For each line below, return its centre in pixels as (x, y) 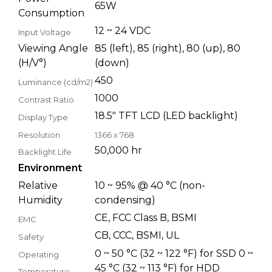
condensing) (125, 200)
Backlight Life (45, 151)
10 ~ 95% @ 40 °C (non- (150, 185)
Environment (50, 168)
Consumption (51, 13)
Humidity (40, 200)
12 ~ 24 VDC (123, 30)
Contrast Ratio (46, 99)
